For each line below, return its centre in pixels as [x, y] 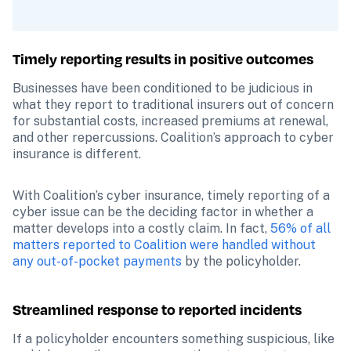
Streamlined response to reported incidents [157, 309]
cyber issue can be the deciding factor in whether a [163, 212]
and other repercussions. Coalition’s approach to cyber [173, 138]
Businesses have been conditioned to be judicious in [163, 88]
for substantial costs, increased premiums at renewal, [170, 121]
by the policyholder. [241, 261]
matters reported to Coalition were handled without [164, 245]
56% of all [300, 228]
